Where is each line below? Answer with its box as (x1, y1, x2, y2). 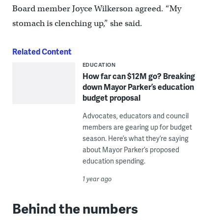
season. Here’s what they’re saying (82, 134, 189, 143)
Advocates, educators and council (82, 111, 189, 121)
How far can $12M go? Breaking (82, 70, 195, 82)
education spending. (82, 156, 145, 166)
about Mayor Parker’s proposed (82, 145, 179, 155)
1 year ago (82, 174, 112, 184)
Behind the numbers (12, 198, 138, 218)
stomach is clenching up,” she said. (12, 18, 142, 29)
